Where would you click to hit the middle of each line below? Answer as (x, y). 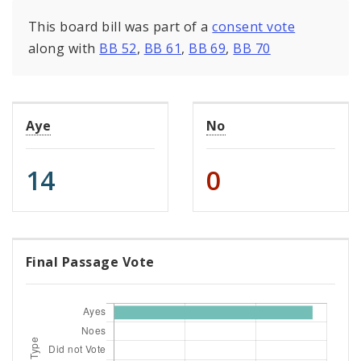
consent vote (254, 26)
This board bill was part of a (120, 26)
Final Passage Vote (90, 261)
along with (64, 48)
